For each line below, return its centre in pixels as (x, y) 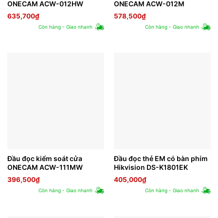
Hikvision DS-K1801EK (151, 167)
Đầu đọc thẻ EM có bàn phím (161, 158)
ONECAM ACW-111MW (45, 167)
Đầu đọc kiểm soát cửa (45, 158)
